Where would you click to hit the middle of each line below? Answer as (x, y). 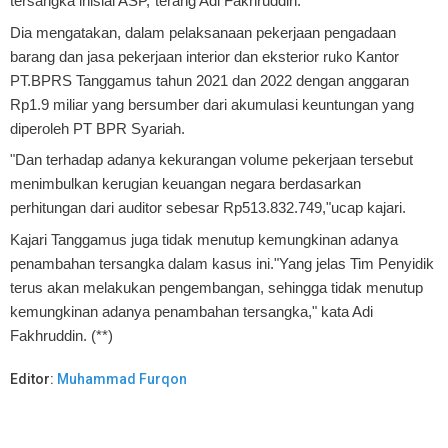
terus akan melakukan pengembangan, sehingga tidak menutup (216, 287)
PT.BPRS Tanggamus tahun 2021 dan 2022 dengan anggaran (209, 80)
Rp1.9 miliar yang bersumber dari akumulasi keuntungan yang (212, 104)
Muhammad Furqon (122, 378)
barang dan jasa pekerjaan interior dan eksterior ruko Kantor (204, 56)
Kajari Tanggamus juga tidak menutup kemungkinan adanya (204, 239)
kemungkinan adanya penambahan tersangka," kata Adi (191, 311)
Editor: (33, 378)
